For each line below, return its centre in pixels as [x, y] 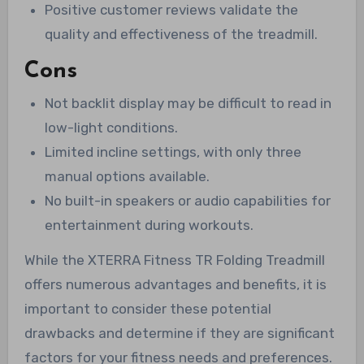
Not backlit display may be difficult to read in [188, 103]
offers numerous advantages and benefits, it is [175, 284]
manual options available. [128, 176]
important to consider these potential [147, 308]
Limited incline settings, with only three [173, 152]
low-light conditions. [112, 127]
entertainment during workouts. [149, 225]
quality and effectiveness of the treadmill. [182, 34]
